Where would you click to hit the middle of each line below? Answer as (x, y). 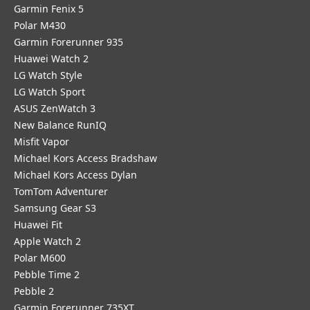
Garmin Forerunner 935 (69, 42)
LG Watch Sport (49, 92)
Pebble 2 (34, 291)
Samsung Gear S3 (55, 208)
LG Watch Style (48, 75)
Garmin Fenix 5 (49, 9)
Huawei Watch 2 (51, 58)
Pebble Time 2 (47, 274)
